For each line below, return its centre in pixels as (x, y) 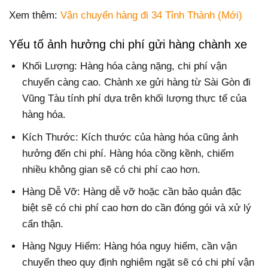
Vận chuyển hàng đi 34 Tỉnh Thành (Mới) (151, 16)
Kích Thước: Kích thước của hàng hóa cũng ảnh (130, 137)
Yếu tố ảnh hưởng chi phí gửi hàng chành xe (128, 45)
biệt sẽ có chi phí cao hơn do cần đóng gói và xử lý (137, 208)
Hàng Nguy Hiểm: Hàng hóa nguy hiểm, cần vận (130, 246)
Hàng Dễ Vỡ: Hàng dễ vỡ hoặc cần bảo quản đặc (132, 191)
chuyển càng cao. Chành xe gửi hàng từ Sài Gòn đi (137, 83)
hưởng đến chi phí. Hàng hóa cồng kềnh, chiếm (128, 153)
